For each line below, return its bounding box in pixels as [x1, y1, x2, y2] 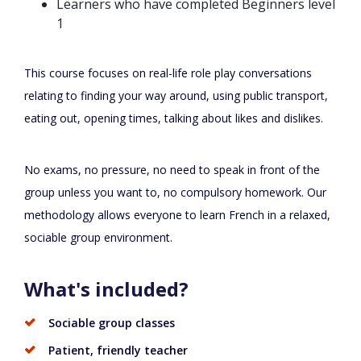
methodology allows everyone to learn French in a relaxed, [24, 207, 330, 223]
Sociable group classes [48, 315, 175, 331]
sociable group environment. [24, 230, 172, 246]
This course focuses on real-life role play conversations [24, 65, 312, 81]
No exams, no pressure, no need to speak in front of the [24, 162, 320, 178]
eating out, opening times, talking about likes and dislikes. [24, 110, 323, 127]
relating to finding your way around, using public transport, [24, 88, 328, 104]
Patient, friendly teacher [48, 342, 188, 359]
